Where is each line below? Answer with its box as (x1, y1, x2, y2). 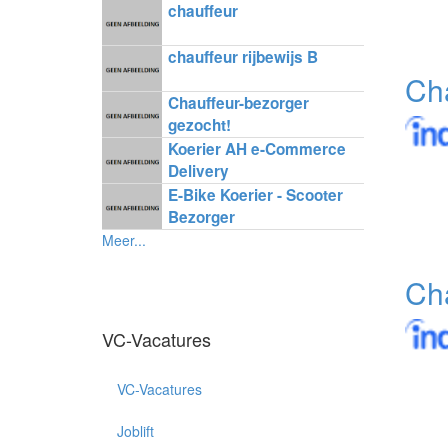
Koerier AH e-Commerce (167, 138, 346, 160)
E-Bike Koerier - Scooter (167, 184, 343, 206)
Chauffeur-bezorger (167, 92, 309, 114)
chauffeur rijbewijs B (167, 46, 318, 68)
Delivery (167, 160, 229, 182)
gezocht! (167, 114, 231, 136)
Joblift (117, 421, 154, 441)
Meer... (102, 230, 146, 250)
